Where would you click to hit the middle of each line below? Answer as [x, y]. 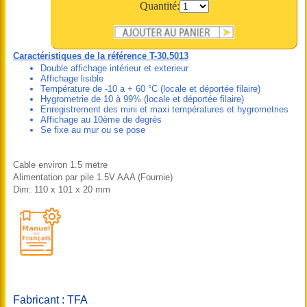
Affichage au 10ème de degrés [101, 120]
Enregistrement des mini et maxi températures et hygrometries [164, 109]
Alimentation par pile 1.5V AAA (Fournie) [93, 177]
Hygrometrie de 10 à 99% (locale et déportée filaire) [142, 99]
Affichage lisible [72, 78]
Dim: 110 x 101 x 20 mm [62, 189]
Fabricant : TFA [50, 300]
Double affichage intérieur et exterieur [114, 68]
